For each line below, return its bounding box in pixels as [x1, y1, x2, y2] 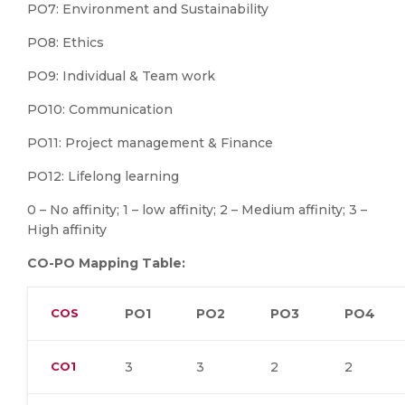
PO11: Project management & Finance [27, 135, 273, 151]
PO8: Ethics [27, 34, 104, 51]
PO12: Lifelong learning [27, 168, 179, 184]
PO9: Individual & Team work [27, 68, 215, 84]
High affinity [27, 221, 107, 238]
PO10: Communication [27, 101, 173, 118]
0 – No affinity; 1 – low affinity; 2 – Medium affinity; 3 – [27, 202, 367, 218]
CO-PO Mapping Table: [27, 255, 185, 271]
